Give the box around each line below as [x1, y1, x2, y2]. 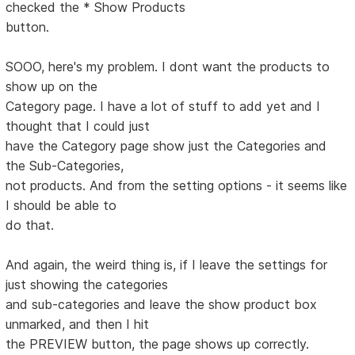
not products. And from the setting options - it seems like [6, 177, 348, 193]
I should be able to [6, 197, 117, 213]
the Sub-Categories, [6, 157, 124, 174]
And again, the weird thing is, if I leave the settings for [6, 256, 328, 273]
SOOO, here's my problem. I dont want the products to [6, 58, 330, 74]
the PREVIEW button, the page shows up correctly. [6, 335, 310, 352]
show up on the [6, 78, 98, 94]
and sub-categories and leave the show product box [6, 296, 318, 312]
